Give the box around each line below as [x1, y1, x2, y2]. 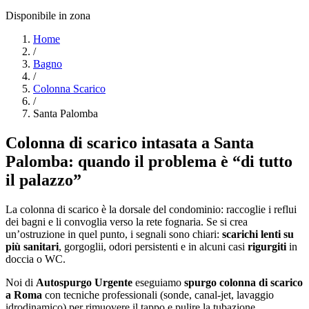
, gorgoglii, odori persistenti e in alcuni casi [59, 240, 248, 252]
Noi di [6, 276, 36, 288]
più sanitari [6, 240, 59, 252]
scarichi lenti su [222, 228, 294, 240]
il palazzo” [6, 170, 81, 189]
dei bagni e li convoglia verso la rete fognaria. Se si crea [6, 215, 248, 228]
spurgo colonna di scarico [184, 276, 303, 288]
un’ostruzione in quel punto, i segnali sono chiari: [6, 228, 222, 240]
